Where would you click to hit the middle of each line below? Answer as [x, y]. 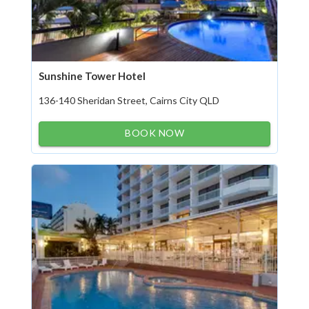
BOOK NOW [154, 133]
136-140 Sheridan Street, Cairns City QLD [129, 100]
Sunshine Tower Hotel [92, 76]
